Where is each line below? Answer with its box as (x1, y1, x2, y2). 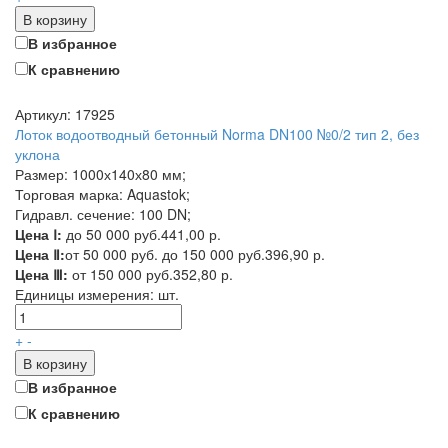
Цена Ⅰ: (15, 224, 62, 244)
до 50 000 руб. (62, 224, 161, 244)
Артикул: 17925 (15, 104, 115, 124)
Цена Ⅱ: (15, 244, 65, 264)
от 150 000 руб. (68, 264, 173, 284)
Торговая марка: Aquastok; (15, 184, 190, 204)
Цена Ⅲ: (15, 264, 68, 284)
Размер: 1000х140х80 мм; (15, 164, 186, 184)
